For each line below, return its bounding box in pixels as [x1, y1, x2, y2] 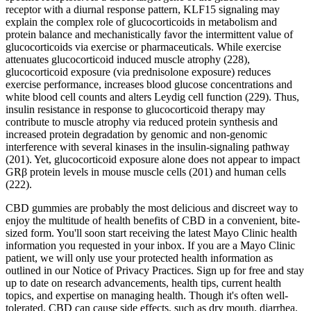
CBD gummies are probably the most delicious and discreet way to [6, 201, 298, 214]
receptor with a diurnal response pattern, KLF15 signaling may [6, 3, 280, 15]
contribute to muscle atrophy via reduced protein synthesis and [6, 115, 278, 128]
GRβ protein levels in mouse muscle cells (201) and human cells [6, 165, 286, 178]
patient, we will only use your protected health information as [6, 251, 273, 264]
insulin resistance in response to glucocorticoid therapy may [6, 103, 265, 115]
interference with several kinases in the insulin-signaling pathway [6, 140, 289, 153]
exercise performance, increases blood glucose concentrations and [6, 78, 292, 90]
